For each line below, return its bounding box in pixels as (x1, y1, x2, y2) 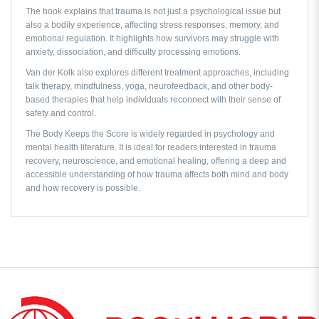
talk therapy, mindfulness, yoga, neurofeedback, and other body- (26, 80, 273, 91)
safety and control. (26, 108, 96, 118)
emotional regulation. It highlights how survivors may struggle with (26, 33, 279, 43)
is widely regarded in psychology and (129, 128, 275, 139)
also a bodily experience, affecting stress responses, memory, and (26, 19, 279, 30)
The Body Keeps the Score (26, 128, 129, 139)
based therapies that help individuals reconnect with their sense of (26, 94, 281, 105)
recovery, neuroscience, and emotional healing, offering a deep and (26, 155, 286, 166)
